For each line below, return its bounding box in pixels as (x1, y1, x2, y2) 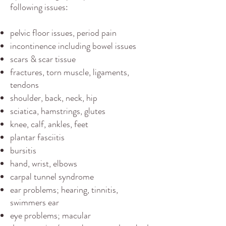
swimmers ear (10, 196, 59, 209)
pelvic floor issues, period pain (10, 26, 117, 39)
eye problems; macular (10, 209, 91, 222)
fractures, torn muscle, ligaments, (10, 66, 129, 79)
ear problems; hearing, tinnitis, (10, 183, 118, 196)
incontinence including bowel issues (10, 39, 136, 52)
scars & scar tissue (10, 52, 76, 66)
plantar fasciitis (10, 131, 65, 144)
